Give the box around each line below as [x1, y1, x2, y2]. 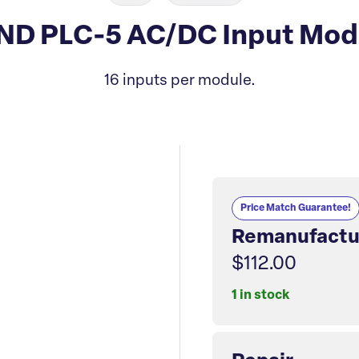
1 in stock [232, 289, 289, 303]
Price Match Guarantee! [240, 204, 351, 213]
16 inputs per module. [103, 74, 256, 89]
